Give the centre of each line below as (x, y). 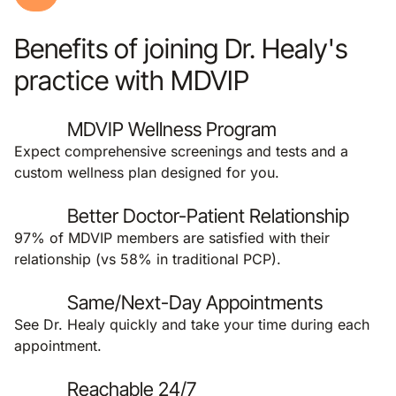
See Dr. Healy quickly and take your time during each (192, 324)
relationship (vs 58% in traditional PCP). (148, 259)
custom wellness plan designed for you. (147, 172)
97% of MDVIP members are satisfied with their (172, 238)
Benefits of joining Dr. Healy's (181, 48)
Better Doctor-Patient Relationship (208, 216)
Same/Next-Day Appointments (195, 302)
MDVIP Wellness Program (172, 129)
